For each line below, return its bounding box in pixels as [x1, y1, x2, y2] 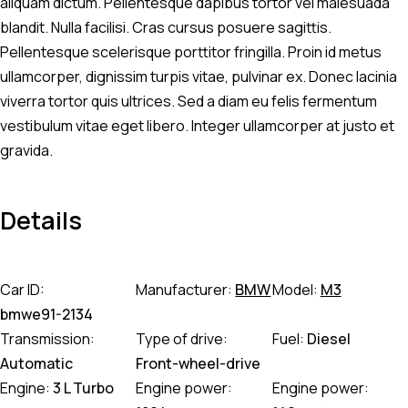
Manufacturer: [136, 280, 233, 301]
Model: [271, 280, 318, 301]
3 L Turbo [53, 378, 114, 399]
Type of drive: [136, 329, 229, 350]
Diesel [306, 329, 351, 350]
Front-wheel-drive [136, 353, 261, 374]
